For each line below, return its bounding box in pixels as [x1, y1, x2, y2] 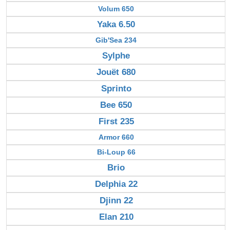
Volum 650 [98, 4, 134, 13]
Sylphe [102, 50, 130, 61]
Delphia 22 [94, 179, 138, 189]
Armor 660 [98, 132, 134, 141]
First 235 [98, 116, 134, 126]
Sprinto [101, 83, 131, 93]
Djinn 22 [99, 195, 133, 205]
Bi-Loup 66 [97, 147, 136, 156]
